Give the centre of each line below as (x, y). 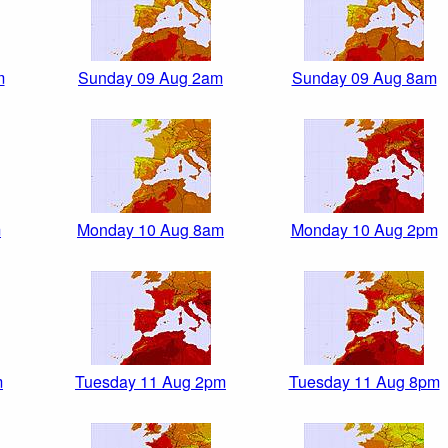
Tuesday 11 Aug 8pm (364, 382)
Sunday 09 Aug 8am (364, 78)
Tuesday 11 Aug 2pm (150, 382)
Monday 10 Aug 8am (150, 230)
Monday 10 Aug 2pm (364, 230)
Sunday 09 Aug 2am (150, 78)
